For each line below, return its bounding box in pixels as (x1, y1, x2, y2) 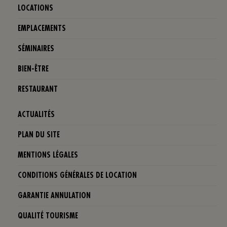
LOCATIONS (18, 5, 53, 13)
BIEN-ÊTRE (18, 65, 49, 73)
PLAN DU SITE (18, 131, 60, 139)
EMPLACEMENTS (18, 25, 66, 33)
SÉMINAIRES (18, 45, 54, 53)
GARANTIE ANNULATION (18, 192, 91, 200)
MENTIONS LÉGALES (18, 152, 78, 160)
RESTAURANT (18, 86, 58, 94)
